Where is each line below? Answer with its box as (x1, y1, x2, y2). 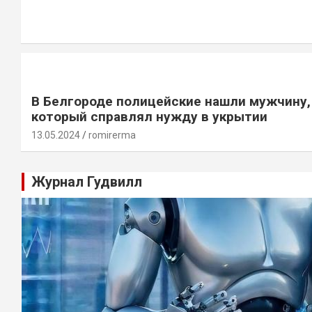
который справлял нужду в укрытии (31, 109, 267, 125)
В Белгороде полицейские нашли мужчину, (31, 93, 311, 110)
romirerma (88, 130, 136, 141)
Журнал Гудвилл (31, 173, 142, 191)
